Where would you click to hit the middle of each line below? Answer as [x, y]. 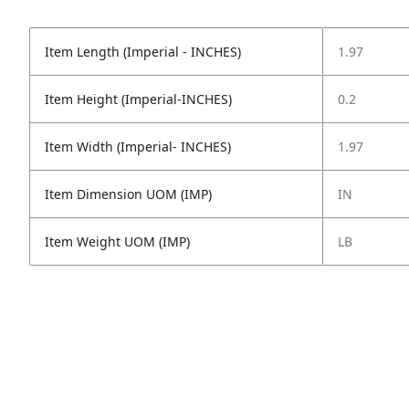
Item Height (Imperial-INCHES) [138, 99]
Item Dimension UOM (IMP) [128, 194]
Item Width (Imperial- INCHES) [138, 147]
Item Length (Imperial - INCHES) [143, 52]
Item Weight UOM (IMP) [117, 241]
